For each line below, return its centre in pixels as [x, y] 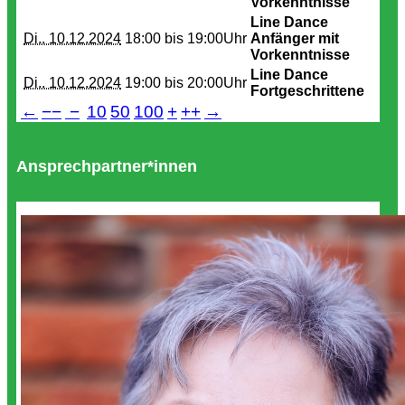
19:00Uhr [217, 38]
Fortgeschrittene [307, 91]
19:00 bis [154, 83]
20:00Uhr [217, 83]
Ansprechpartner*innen [107, 166]
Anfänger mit [295, 38]
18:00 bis [154, 38]
